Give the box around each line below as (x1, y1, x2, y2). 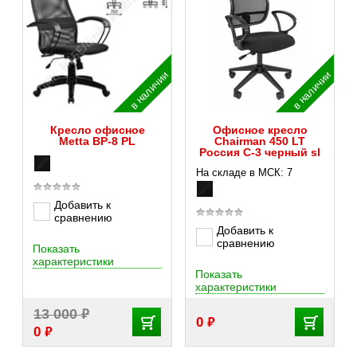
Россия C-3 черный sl (199, 146, 320, 159)
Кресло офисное (49, 124, 145, 136)
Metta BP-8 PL (59, 135, 135, 147)
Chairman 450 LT (214, 135, 305, 147)
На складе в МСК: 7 (196, 167, 292, 178)
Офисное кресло (212, 124, 308, 136)
